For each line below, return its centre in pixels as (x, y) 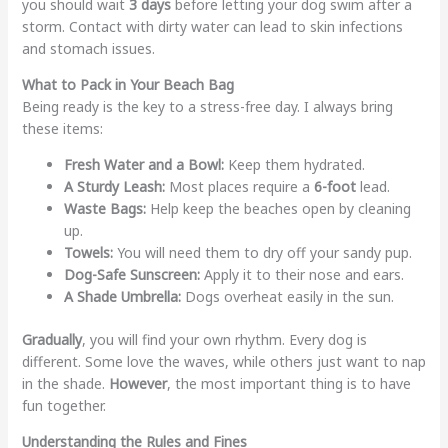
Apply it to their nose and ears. (301, 274)
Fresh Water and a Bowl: (143, 164)
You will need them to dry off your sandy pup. (262, 252)
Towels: (88, 252)
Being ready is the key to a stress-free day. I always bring (207, 106)
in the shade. (65, 383)
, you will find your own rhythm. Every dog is (224, 339)
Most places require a (239, 186)
